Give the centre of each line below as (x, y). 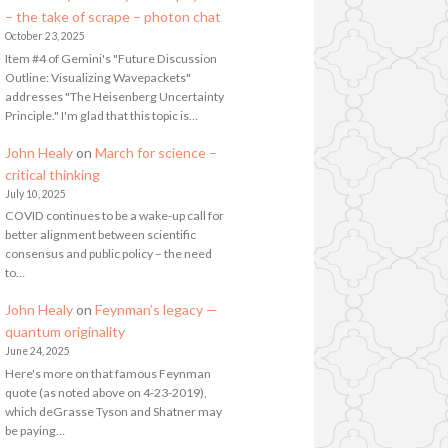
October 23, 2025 (44, 36)
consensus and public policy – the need (108, 254)
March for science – (155, 152)
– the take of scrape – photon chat (112, 17)
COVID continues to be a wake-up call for (114, 216)
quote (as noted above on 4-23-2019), (105, 392)
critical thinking (52, 174)
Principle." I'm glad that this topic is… (101, 115)
